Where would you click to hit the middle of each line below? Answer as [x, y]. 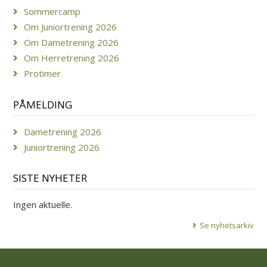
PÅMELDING [43, 104]
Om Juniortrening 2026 [71, 27]
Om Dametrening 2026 [72, 42]
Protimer [43, 73]
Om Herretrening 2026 [72, 58]
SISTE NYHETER [50, 178]
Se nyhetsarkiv [226, 225]
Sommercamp [52, 11]
